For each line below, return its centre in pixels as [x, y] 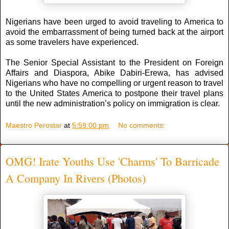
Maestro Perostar [34, 125]
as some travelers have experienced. [72, 42]
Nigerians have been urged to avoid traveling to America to [114, 21]
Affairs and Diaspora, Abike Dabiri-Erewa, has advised [114, 73]
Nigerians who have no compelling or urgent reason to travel [114, 83]
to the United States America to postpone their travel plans [114, 93]
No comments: [142, 125]
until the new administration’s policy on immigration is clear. [113, 103]
